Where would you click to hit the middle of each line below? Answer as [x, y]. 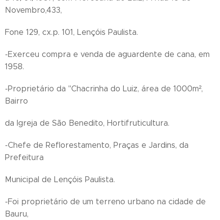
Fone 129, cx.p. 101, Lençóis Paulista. [71, 32]
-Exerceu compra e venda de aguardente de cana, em [107, 54]
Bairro [16, 101]
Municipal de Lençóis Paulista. [60, 179]
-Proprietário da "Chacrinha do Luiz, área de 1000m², [104, 89]
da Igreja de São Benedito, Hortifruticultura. [87, 123]
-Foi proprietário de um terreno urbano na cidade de [105, 202]
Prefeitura [24, 157]
